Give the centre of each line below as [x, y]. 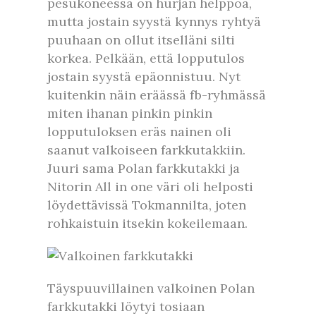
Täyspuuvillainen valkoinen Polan [151, 288]
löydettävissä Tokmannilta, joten [147, 205]
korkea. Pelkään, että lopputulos [146, 58]
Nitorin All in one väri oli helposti [150, 187]
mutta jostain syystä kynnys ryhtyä [154, 22]
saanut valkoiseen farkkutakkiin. [146, 150]
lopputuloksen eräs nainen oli [139, 132]
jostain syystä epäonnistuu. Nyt [144, 77]
